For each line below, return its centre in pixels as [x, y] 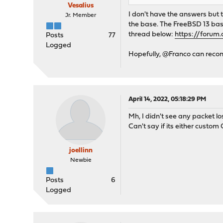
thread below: [152, 35]
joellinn [81, 151]
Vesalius [81, 6]
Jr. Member [81, 15]
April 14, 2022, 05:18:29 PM [167, 100]
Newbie [81, 161]
